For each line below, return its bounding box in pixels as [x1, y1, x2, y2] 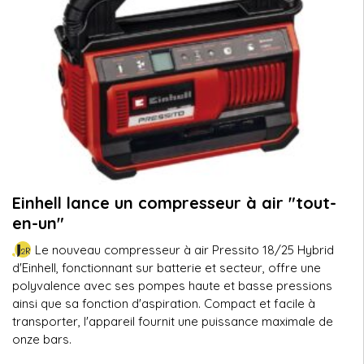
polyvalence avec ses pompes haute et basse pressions [12, 278, 332, 293]
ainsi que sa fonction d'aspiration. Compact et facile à [12, 296, 315, 311]
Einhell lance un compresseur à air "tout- [12, 193, 336, 213]
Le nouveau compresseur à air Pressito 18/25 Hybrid [34, 242, 334, 258]
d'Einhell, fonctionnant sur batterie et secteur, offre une [12, 260, 321, 275]
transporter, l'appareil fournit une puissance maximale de [12, 314, 333, 329]
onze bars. [12, 331, 71, 347]
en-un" [12, 213, 64, 233]
